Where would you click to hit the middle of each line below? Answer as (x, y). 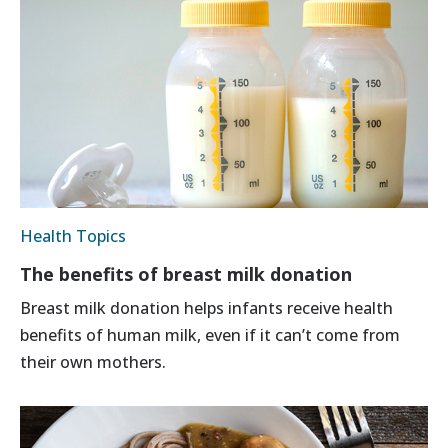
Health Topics (73, 235)
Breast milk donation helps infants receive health (206, 307)
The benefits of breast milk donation (186, 273)
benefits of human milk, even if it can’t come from (210, 334)
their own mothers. (93, 361)
